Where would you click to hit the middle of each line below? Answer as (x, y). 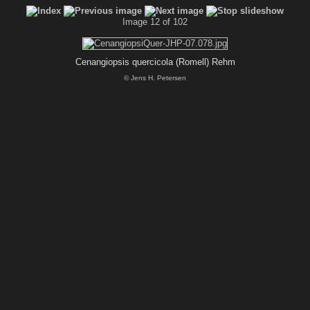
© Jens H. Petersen (155, 78)
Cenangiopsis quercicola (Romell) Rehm (155, 62)
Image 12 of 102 (155, 22)
